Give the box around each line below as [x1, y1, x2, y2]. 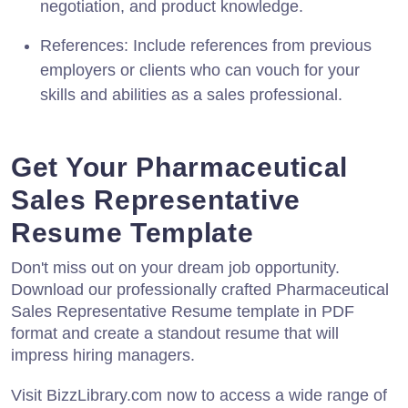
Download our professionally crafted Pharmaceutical [11, 280, 389, 299]
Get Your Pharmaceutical [11, 151, 349, 182]
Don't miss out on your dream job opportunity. [11, 258, 340, 277]
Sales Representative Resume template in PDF [11, 301, 354, 321]
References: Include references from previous [40, 36, 372, 55]
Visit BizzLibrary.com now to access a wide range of [11, 385, 387, 404]
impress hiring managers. [11, 345, 195, 364]
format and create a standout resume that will [11, 323, 339, 342]
